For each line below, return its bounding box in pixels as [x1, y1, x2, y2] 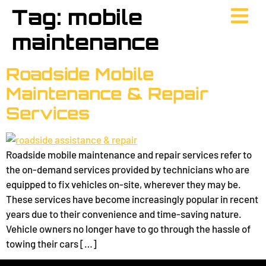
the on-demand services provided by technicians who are [6, 163, 249, 175]
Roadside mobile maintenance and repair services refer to [6, 148, 252, 160]
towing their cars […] [6, 237, 97, 249]
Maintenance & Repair [6, 83, 208, 104]
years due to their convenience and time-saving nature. [6, 208, 242, 220]
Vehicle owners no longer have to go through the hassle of [6, 223, 251, 235]
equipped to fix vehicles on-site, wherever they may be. [6, 178, 241, 190]
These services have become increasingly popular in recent [6, 193, 258, 205]
